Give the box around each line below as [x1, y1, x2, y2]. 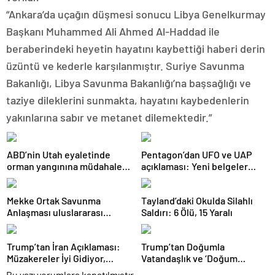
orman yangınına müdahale [7, 160, 122, 172]
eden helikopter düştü [7, 172, 103, 184]
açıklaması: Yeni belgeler [141, 160, 248, 172]
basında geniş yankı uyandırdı [7, 218, 133, 230]
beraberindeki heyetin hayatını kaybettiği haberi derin [6, 42, 265, 55]
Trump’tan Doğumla [141, 241, 225, 252]
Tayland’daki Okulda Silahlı [141, 195, 253, 206]
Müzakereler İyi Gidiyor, [7, 252, 106, 264]
